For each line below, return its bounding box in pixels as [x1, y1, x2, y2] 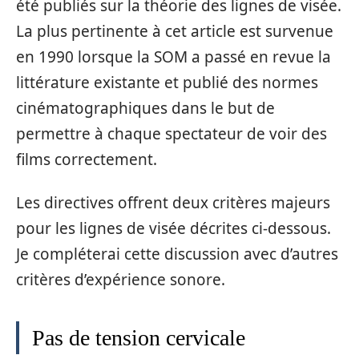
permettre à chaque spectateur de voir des [16, 123, 327, 144]
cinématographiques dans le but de [16, 97, 275, 119]
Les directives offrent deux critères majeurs [16, 192, 330, 213]
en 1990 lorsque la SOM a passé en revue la [16, 46, 331, 67]
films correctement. [16, 148, 157, 170]
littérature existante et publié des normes [16, 71, 318, 93]
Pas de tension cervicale [32, 325, 245, 350]
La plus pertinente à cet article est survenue [16, 20, 333, 42]
